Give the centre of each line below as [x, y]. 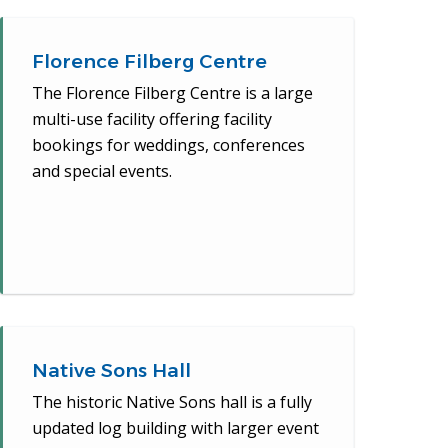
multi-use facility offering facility [152, 119]
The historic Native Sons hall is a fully [172, 402]
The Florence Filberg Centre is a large [173, 93]
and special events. [102, 171]
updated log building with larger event [176, 428]
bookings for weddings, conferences [169, 145]
